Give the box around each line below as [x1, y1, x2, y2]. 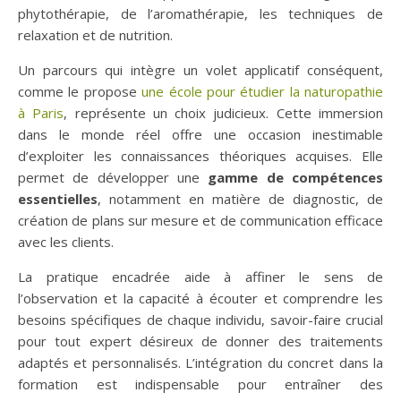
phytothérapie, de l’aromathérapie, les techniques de [18, 4, 383, 22]
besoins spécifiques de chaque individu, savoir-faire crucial [18, 310, 383, 328]
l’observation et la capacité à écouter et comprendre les [18, 288, 383, 307]
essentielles [18, 189, 98, 208]
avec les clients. [18, 232, 114, 251]
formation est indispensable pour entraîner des [18, 374, 383, 393]
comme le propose [18, 81, 142, 100]
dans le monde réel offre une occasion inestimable [18, 124, 383, 143]
